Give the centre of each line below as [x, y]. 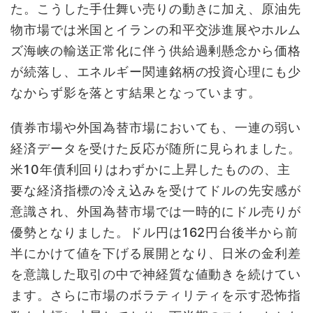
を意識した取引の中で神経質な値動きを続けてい [156, 275]
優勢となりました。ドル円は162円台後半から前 [154, 233]
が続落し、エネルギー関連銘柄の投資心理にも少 [156, 72]
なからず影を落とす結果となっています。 [136, 93]
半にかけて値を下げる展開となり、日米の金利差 [156, 254]
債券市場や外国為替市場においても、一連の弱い [156, 128]
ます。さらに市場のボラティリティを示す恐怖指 [156, 296]
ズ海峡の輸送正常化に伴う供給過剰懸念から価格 [156, 51]
